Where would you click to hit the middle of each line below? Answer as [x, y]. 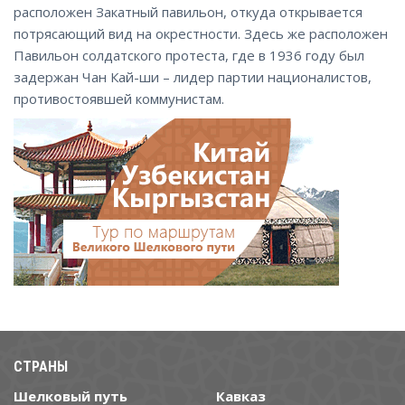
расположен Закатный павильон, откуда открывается [188, 12]
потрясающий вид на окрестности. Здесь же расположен [201, 33]
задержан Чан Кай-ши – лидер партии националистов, [193, 77]
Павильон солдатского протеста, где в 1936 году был [189, 55]
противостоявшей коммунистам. [119, 99]
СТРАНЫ [41, 367]
